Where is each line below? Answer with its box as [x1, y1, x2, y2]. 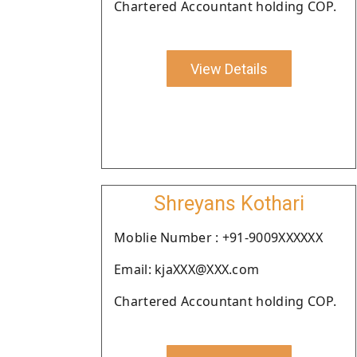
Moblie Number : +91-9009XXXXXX [114, 229, 323, 246]
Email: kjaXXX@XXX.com [114, 261, 260, 278]
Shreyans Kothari [153, 192, 304, 215]
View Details [190, 60, 268, 77]
